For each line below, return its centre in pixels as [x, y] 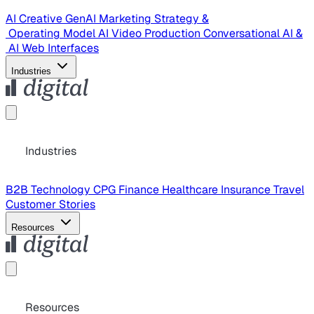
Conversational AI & [253, 33]
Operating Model [52, 33]
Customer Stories [50, 204]
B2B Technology [49, 189]
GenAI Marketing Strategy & [137, 18]
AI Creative [35, 18]
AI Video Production [151, 33]
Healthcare [191, 189]
